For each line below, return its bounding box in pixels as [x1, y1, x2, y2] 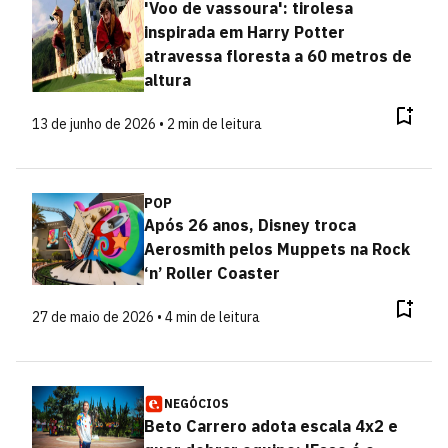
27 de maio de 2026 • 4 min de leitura [32, 308, 260, 326]
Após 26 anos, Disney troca [143, 215, 356, 235]
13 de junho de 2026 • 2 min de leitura [32, 115, 262, 133]
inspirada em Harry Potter [143, 22, 345, 42]
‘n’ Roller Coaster [143, 263, 280, 283]
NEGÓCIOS [163, 396, 229, 411]
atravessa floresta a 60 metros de [143, 46, 412, 66]
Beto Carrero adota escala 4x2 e [143, 416, 398, 436]
